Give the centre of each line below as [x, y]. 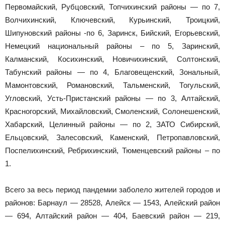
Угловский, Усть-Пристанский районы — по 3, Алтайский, [113, 98]
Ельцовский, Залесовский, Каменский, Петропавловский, [113, 137]
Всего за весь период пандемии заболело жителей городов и [113, 190]
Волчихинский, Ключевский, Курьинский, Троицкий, [113, 20]
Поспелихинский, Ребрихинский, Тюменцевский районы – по [113, 150]
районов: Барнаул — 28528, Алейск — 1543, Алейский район [113, 203]
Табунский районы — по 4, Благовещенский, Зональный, [113, 72]
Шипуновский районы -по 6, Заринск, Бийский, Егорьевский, [113, 33]
